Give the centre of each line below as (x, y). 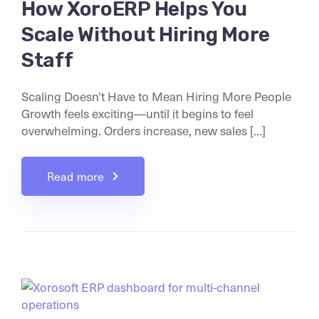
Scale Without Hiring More (146, 34)
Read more (76, 176)
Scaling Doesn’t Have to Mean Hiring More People (156, 96)
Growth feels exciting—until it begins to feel (137, 113)
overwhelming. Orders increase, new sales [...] (143, 130)
